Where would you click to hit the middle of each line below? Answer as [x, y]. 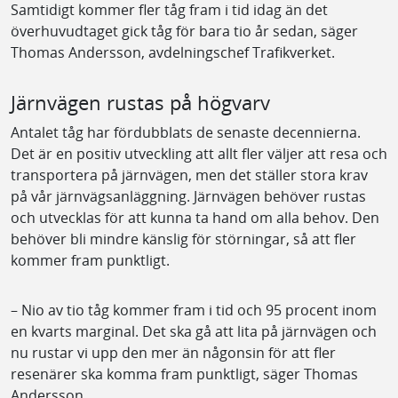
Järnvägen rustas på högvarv [140, 102]
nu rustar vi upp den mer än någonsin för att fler [173, 352]
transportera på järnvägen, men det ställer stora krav [189, 175]
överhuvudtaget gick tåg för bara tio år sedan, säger [184, 31]
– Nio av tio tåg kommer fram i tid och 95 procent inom [194, 310]
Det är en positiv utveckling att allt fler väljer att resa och [199, 153]
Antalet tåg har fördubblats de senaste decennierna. [186, 132]
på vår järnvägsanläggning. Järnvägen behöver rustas [188, 196]
